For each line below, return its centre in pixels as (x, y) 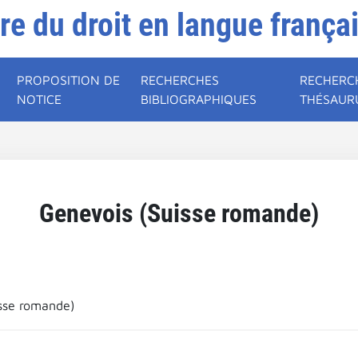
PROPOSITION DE (69, 80)
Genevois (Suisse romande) (179, 213)
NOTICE (40, 99)
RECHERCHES (180, 80)
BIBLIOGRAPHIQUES (199, 99)
